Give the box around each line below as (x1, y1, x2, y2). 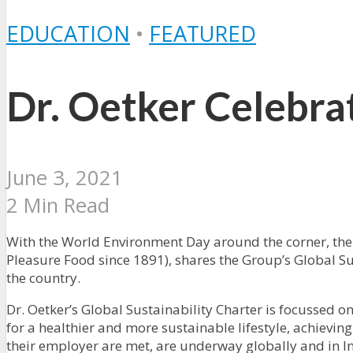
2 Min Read (6, 191, 110, 219)
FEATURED (149, 19, 256, 48)
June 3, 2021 (6, 163, 123, 191)
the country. (6, 268, 80, 287)
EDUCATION (6, 19, 130, 48)
